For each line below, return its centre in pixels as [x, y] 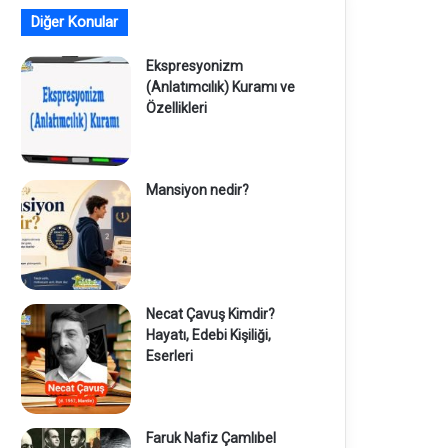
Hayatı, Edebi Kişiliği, [208, 334]
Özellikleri [176, 107]
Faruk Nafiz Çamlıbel [210, 437]
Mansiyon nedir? [197, 189]
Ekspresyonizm [194, 65]
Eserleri [169, 355]
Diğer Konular [74, 21]
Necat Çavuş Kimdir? [210, 313]
